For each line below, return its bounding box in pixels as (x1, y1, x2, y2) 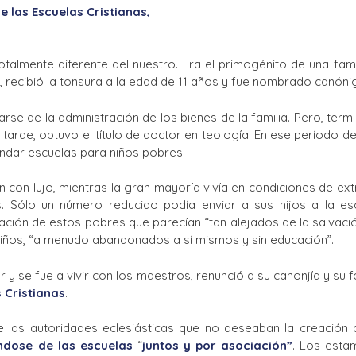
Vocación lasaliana (9, 44, 110, 60)
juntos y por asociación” (141, 338, 293, 354)
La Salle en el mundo (9, 13, 118, 28)
